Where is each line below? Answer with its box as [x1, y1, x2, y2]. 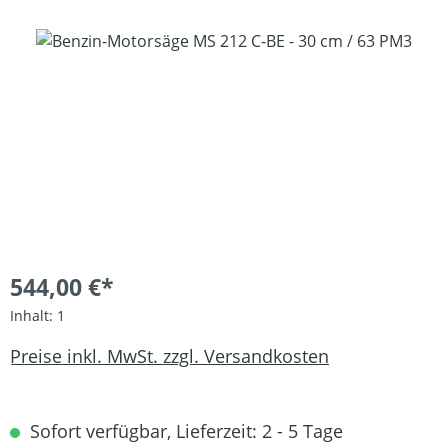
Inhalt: [10, 306, 57, 325]
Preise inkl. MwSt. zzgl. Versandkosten [10, 343, 329, 368]
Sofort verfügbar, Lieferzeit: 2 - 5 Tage [25, 419, 343, 443]
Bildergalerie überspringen [9, 29, 211, 51]
